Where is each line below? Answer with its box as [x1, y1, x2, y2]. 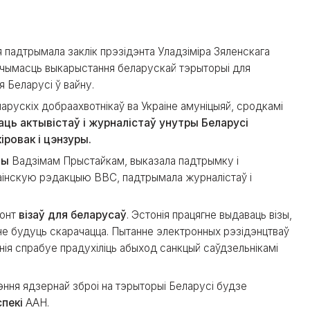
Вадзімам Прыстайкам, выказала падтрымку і [9, 154, 239, 167]
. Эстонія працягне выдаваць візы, [127, 208, 292, 222]
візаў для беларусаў [19, 208, 127, 222]
